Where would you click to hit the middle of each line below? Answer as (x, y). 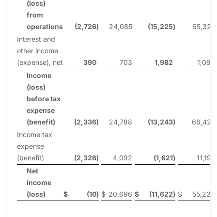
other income (38, 50)
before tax (44, 98)
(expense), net (40, 62)
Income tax (35, 134)
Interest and (36, 39)
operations (45, 26)
